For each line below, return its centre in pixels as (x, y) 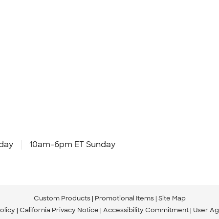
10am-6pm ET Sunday (72, 144)
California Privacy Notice (59, 210)
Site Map (172, 198)
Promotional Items (124, 198)
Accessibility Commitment (146, 210)
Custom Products (62, 198)
